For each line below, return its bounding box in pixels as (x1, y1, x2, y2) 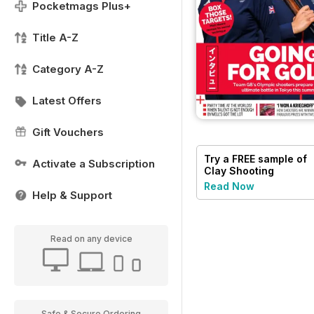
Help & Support (32, 189, 112, 202)
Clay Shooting (204, 164, 274, 177)
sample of (255, 152, 307, 165)
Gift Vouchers (32, 125, 104, 139)
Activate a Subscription (32, 157, 155, 170)
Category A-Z (32, 62, 104, 76)
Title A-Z (32, 31, 78, 44)
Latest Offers (32, 94, 102, 107)
